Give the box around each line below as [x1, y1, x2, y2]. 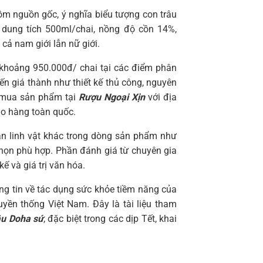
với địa [145, 91, 177, 103]
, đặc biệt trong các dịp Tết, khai [43, 213, 177, 224]
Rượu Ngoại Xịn [79, 91, 146, 103]
